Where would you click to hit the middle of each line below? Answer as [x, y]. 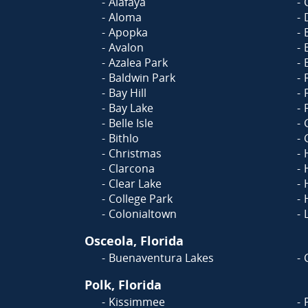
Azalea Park [138, 63]
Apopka [128, 32]
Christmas [135, 153]
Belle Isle [131, 123]
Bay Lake [131, 108]
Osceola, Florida [134, 241]
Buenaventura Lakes [161, 258]
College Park [141, 199]
